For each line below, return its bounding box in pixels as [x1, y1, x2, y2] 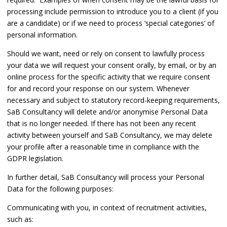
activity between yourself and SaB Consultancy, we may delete [7, 130, 212, 140]
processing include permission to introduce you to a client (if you [7, 7, 218, 17]
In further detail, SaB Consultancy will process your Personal [7, 172, 204, 182]
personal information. [7, 30, 78, 40]
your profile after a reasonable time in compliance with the [7, 142, 199, 152]
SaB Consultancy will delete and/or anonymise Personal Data [7, 107, 208, 117]
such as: [7, 214, 33, 224]
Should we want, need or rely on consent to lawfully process [7, 49, 205, 59]
